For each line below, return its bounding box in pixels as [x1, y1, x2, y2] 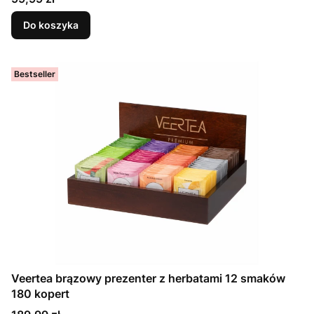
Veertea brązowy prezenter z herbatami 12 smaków [11, 271, 285, 285]
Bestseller [14, 69, 55, 79]
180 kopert [11, 287, 69, 301]
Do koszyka [23, 19, 78, 31]
